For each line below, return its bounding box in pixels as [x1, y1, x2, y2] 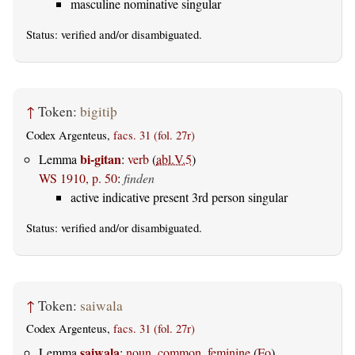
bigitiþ [80, 102, 117, 121]
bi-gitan [80, 150, 121, 169]
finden [124, 170, 155, 187]
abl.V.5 [156, 151, 192, 168]
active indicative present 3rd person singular [71, 189, 288, 206]
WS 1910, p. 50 [39, 170, 117, 187]
